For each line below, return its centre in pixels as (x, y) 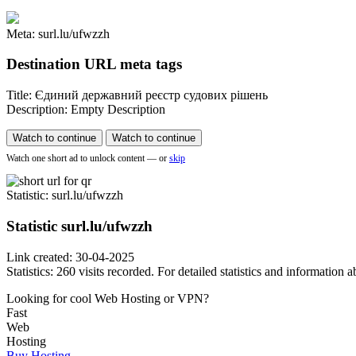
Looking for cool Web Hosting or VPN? (108, 298)
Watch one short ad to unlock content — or (87, 159)
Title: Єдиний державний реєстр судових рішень (137, 95)
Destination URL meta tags (94, 64)
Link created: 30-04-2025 (70, 257)
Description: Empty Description (86, 110)
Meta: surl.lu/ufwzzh (58, 33)
